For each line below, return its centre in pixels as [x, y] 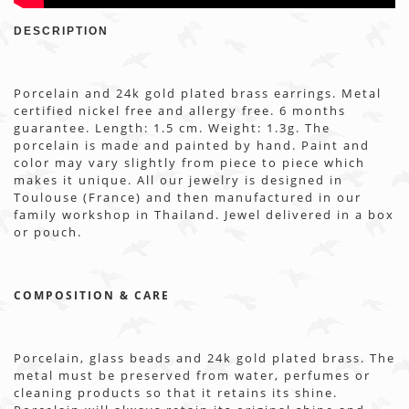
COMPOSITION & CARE [92, 295]
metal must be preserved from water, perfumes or [192, 375]
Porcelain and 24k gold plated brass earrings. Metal [198, 93]
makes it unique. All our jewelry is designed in [178, 180]
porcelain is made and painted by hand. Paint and [192, 145]
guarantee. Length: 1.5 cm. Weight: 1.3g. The [172, 128]
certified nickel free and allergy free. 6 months [180, 110]
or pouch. [48, 232]
